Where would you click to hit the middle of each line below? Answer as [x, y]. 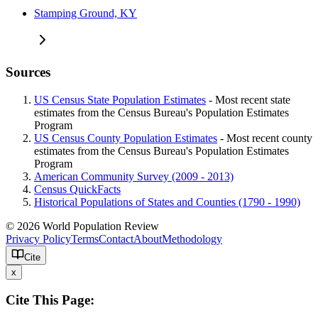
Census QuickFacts [77, 189]
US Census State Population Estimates [120, 99]
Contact [116, 238]
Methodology [192, 238]
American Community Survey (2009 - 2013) [134, 176]
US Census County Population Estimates [126, 138]
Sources [28, 72]
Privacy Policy [38, 238]
